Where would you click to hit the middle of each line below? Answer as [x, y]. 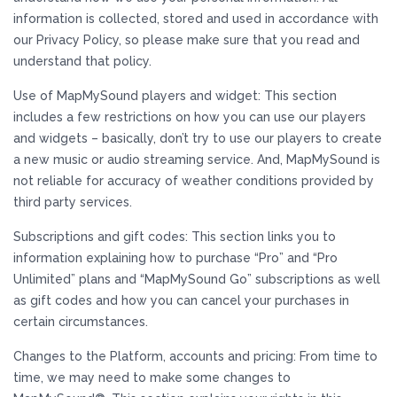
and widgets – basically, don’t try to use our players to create [198, 138]
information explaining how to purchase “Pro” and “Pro [175, 258]
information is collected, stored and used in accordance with [196, 19]
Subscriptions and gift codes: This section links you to [175, 237]
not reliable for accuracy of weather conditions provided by [194, 181]
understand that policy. [82, 61]
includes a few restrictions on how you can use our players [190, 117]
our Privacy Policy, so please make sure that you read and [187, 40]
